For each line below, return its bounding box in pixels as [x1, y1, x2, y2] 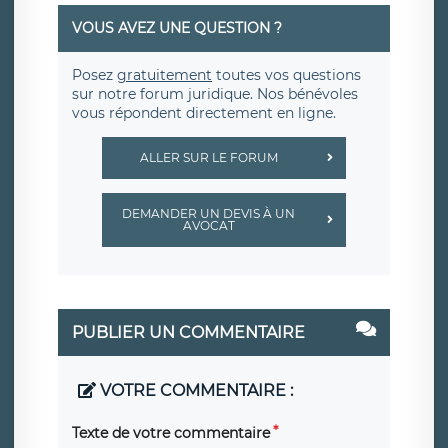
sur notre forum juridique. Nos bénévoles [72, 85, 358, 104]
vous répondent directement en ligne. [72, 104, 336, 123]
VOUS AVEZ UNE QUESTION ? [72, 19, 282, 38]
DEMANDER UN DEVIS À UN [122, 206, 296, 222]
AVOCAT [182, 218, 235, 234]
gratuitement [117, 66, 212, 85]
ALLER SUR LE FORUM [139, 150, 278, 166]
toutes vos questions [212, 66, 361, 85]
